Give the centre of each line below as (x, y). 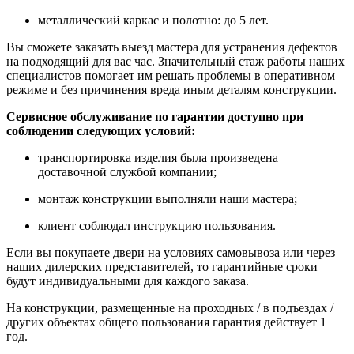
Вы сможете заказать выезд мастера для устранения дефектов (172, 47)
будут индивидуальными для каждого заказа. (128, 281)
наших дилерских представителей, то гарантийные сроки (162, 266)
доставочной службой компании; (127, 171)
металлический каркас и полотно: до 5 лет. (153, 20)
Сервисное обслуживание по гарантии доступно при (155, 116)
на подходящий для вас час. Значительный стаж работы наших (175, 61)
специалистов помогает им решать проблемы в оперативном (171, 75)
